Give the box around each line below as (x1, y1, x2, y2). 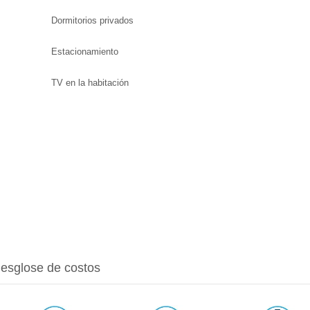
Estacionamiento (51, 46, 118, 57)
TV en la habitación (51, 77, 129, 88)
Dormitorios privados (51, 15, 134, 26)
